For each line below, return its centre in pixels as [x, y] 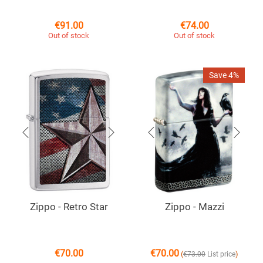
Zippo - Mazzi [194, 207]
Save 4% [224, 75]
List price [221, 254]
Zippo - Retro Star [69, 207]
